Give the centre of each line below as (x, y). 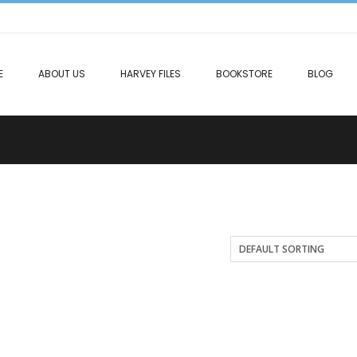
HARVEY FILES (151, 74)
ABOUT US (62, 74)
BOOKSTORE (244, 74)
